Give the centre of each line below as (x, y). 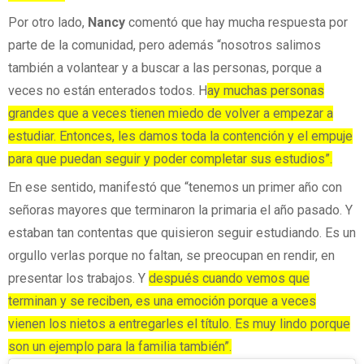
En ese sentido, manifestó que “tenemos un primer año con (175, 188)
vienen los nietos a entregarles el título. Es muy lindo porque (179, 324)
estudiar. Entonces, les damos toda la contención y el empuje (180, 136)
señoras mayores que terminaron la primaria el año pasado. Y (180, 210)
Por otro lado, (48, 22)
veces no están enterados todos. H (108, 90)
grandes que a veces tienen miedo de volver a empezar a (171, 113)
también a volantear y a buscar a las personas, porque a (165, 67)
